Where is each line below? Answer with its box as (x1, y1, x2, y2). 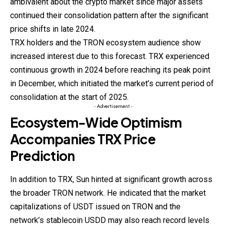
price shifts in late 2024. (10, 24, 95, 34)
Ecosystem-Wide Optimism (10, 114, 182, 131)
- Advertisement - (94, 102, 132, 110)
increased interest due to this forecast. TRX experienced (10, 51, 209, 62)
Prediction (10, 147, 75, 164)
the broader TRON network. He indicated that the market (10, 188, 206, 198)
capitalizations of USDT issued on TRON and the (10, 202, 181, 212)
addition (19, 175, 47, 185)
